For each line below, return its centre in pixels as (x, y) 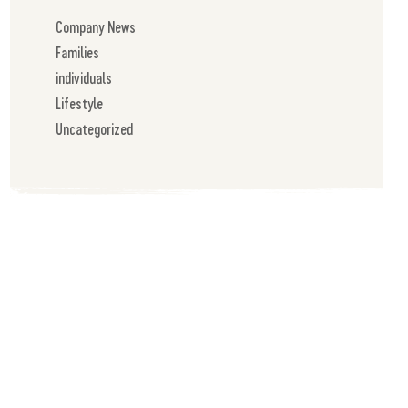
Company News (96, 27)
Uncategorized (94, 129)
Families (77, 53)
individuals (84, 78)
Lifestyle (79, 104)
